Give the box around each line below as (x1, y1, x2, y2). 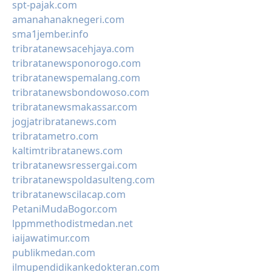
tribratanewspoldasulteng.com (12, 173, 155, 186)
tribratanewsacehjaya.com (12, 42, 134, 55)
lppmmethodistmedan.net (12, 217, 133, 230)
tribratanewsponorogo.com (12, 56, 141, 70)
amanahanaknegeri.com (12, 13, 124, 26)
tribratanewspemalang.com (12, 71, 140, 84)
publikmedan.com (12, 246, 95, 259)
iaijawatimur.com (12, 231, 90, 245)
